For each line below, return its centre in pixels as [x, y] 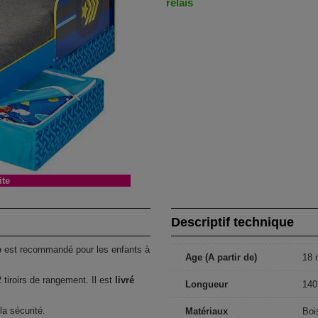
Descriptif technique [233, 222]
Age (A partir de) [221, 257]
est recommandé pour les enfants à [76, 249]
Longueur [207, 284]
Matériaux [207, 311]
